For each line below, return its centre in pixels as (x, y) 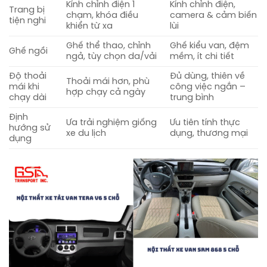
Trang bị (27, 10)
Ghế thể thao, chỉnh (109, 46)
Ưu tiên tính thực (205, 123)
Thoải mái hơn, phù (108, 82)
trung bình (192, 98)
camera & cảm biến (214, 16)
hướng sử (30, 128)
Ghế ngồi (28, 52)
